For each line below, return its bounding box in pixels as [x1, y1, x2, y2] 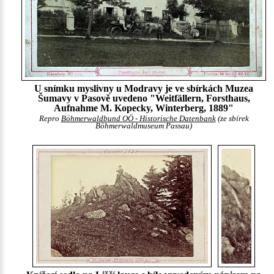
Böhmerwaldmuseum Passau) [95, 122, 192, 131]
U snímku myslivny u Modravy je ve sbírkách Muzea [34, 83, 253, 94]
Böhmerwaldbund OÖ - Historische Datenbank [61, 114, 216, 124]
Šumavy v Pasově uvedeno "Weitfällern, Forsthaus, [37, 93, 250, 104]
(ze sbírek [215, 114, 249, 124]
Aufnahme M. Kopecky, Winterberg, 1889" [54, 103, 234, 114]
